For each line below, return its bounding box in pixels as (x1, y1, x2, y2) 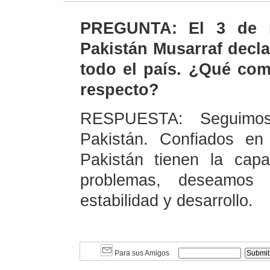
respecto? (80, 81, 159, 99)
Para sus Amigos (112, 249, 169, 257)
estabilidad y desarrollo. (80, 192, 253, 210)
